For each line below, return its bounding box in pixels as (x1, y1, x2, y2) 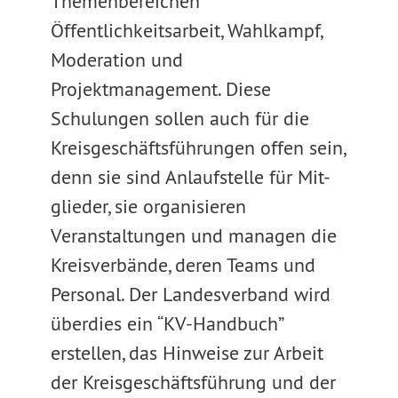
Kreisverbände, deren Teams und (50, 252, 315, 277)
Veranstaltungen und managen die (50, 223, 337, 248)
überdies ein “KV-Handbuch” (50, 311, 283, 336)
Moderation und (50, 47, 183, 72)
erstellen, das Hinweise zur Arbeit (50, 340, 323, 365)
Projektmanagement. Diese (50, 76, 271, 101)
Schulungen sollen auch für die (50, 106, 309, 131)
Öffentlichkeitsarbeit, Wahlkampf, (50, 18, 322, 43)
